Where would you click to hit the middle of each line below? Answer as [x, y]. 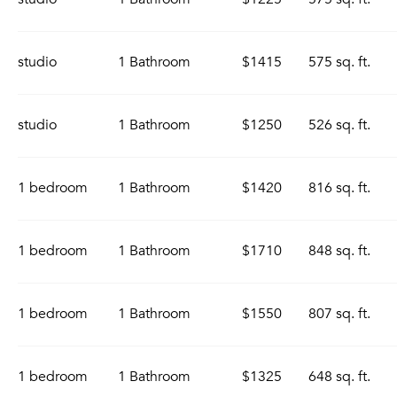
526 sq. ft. [339, 125]
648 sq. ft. [339, 377]
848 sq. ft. [339, 251]
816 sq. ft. [339, 188]
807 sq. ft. [339, 314]
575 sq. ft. [339, 62]
